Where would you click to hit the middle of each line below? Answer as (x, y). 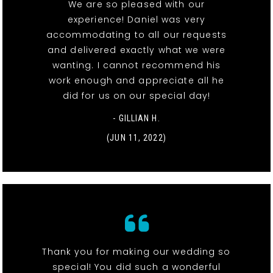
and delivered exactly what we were (136, 50)
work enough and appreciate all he (136, 80)
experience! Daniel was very (136, 19)
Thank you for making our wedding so (136, 251)
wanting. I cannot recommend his (136, 65)
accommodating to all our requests (136, 34)
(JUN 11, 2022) (136, 137)
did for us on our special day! (136, 95)
